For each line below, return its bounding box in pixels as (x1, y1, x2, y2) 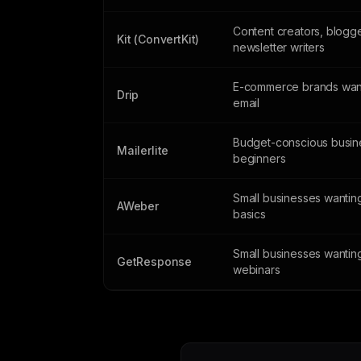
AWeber (117, 199, 159, 213)
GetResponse (117, 255, 193, 268)
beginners (233, 151, 286, 165)
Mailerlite (117, 143, 169, 157)
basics (233, 207, 266, 221)
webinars (233, 263, 280, 276)
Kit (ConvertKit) (117, 32, 200, 46)
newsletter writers (233, 40, 325, 54)
